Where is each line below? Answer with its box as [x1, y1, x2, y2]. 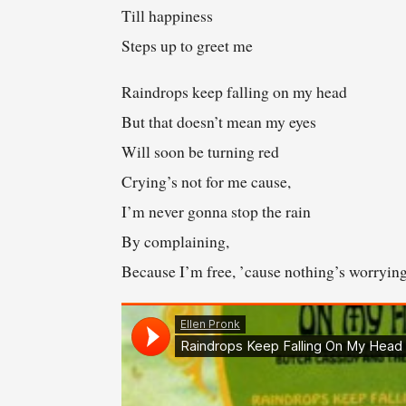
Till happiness [121, 5, 214, 27]
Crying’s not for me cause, [121, 170, 292, 193]
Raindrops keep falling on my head [121, 81, 348, 103]
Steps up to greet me [121, 34, 254, 57]
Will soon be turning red [121, 140, 280, 163]
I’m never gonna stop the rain [121, 200, 312, 223]
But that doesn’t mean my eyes [121, 111, 317, 133]
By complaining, [121, 230, 230, 253]
